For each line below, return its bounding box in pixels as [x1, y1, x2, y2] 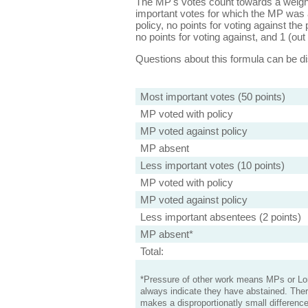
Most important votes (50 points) [140, 91, 285, 102]
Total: [140, 245, 164, 257]
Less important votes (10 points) [140, 159, 285, 171]
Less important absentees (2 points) [140, 211, 301, 223]
